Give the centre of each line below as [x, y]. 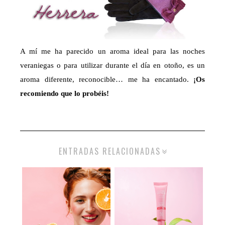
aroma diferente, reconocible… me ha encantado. [104, 79]
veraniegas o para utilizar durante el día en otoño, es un [113, 65]
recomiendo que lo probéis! [65, 93]
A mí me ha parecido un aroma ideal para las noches [113, 51]
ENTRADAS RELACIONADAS [110, 151]
